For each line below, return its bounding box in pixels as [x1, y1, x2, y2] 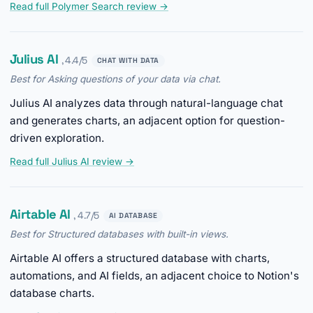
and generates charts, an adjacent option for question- [10, 114, 285, 128]
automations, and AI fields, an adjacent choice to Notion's [10, 269, 299, 283]
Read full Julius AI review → [10, 156, 134, 168]
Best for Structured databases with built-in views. [10, 228, 228, 240]
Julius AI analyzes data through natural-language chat [10, 96, 283, 110]
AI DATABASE [108, 210, 158, 220]
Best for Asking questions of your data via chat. [10, 73, 221, 85]
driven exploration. [10, 131, 104, 145]
